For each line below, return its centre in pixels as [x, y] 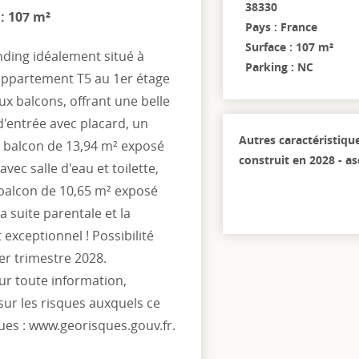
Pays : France [281, 27]
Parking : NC [305, 67]
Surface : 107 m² [289, 47]
